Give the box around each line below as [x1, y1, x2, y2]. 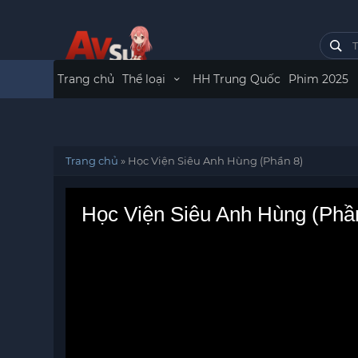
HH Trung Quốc [192, 72, 280, 86]
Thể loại [122, 72, 169, 86]
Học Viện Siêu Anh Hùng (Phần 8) [128, 154, 304, 167]
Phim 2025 [288, 72, 348, 86]
